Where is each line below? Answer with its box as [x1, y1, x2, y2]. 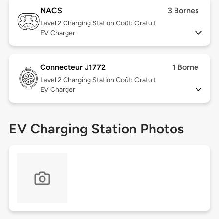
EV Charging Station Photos [8, 120, 184, 137]
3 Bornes [168, 6, 199, 16]
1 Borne [172, 63, 199, 72]
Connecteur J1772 [40, 63, 106, 72]
